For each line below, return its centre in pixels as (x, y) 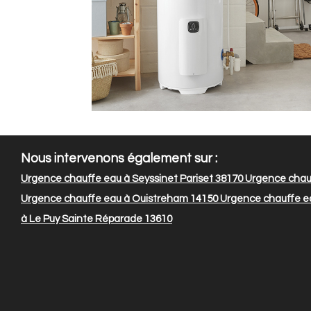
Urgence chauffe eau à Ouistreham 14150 (119, 199)
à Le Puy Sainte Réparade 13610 (96, 219)
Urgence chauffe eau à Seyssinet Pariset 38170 (132, 179)
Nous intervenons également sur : (119, 159)
